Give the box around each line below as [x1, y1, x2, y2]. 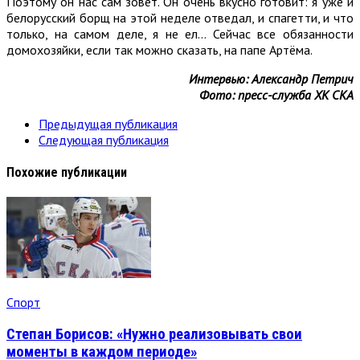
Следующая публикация [39, 131, 169, 148]
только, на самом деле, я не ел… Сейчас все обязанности [6, 25, 354, 42]
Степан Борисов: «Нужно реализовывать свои [6, 325, 302, 343]
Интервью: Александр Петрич [189, 70, 354, 87]
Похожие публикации [6, 164, 127, 180]
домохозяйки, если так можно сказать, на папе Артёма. [6, 41, 313, 58]
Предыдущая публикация [39, 115, 178, 132]
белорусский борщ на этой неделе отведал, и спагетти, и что [6, 9, 354, 26]
